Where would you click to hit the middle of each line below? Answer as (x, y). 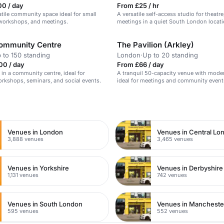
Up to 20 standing (170, 55)
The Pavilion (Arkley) (155, 45)
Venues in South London (45, 204)
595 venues (23, 211)
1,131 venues (23, 175)
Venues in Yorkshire (38, 168)
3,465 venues (175, 139)
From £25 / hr (138, 5)
